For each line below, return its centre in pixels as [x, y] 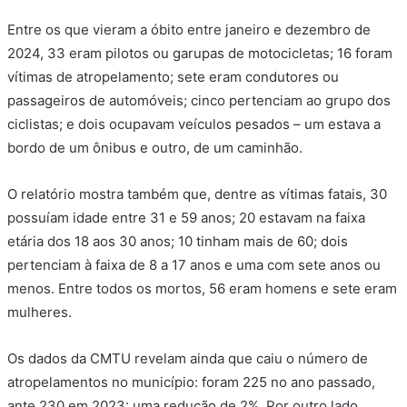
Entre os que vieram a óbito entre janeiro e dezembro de [189, 30]
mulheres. [40, 313]
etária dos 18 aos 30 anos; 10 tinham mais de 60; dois [178, 242]
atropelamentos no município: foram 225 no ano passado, [191, 382]
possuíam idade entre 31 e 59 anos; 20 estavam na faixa [186, 218]
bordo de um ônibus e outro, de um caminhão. [155, 148]
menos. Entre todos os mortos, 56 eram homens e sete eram [202, 289]
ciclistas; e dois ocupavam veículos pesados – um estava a [194, 124]
